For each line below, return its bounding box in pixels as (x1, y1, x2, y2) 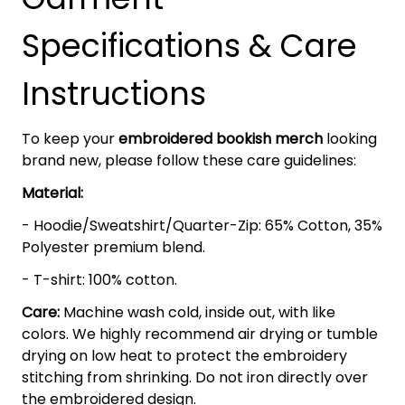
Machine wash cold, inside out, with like (60, 301, 335, 323)
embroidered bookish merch (118, 127, 323, 149)
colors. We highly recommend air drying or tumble (22, 323, 378, 344)
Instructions (22, 71, 206, 116)
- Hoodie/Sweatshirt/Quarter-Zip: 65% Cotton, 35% (22, 214, 382, 236)
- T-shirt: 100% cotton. (22, 268, 177, 290)
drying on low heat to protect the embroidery (22, 344, 347, 366)
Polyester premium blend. (22, 236, 205, 258)
